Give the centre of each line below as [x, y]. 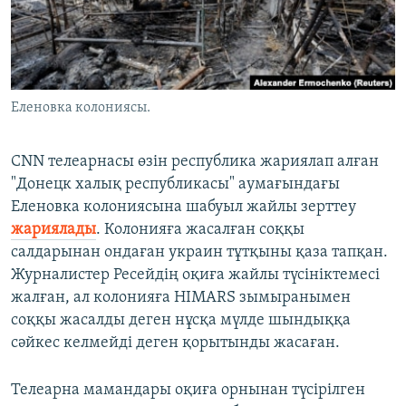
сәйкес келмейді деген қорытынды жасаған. [175, 343]
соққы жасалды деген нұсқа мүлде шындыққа [181, 321]
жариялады [53, 230]
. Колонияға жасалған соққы [200, 230]
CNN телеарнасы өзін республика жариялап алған [195, 162]
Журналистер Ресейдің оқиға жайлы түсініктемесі [195, 275]
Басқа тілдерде [84, 101]
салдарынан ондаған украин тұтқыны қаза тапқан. [199, 253]
